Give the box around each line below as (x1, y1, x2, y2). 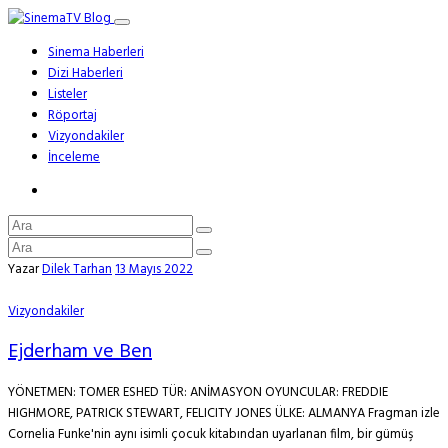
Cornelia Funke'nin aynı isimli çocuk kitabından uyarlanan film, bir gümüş (8, 424, 413, 445)
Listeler (48, 84, 87, 105)
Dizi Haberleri (48, 63, 123, 84)
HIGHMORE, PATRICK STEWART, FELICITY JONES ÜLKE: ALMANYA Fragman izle (8, 403, 440, 424)
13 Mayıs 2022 (115, 259, 193, 280)
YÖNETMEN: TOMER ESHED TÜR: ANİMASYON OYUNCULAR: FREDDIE (8, 382, 388, 403)
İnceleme (48, 147, 100, 168)
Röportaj (48, 105, 97, 126)
